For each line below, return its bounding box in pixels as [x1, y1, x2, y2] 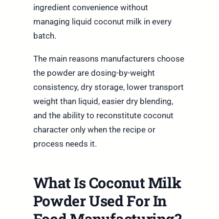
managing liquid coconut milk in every [33, 16, 172, 26]
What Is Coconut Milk [33, 173, 181, 192]
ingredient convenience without [33, 2, 148, 12]
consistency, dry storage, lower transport [33, 82, 184, 92]
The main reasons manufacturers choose [33, 53, 184, 64]
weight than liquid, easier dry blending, [33, 96, 173, 106]
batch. [33, 30, 56, 41]
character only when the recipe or [33, 124, 155, 134]
